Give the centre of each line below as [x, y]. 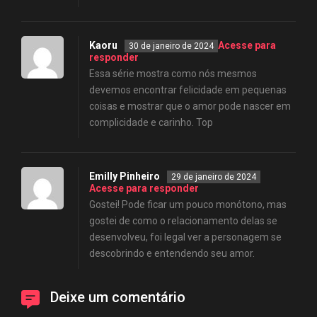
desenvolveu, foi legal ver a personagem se [185, 237]
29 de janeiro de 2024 [214, 177]
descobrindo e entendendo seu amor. [172, 253]
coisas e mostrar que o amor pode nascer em [190, 106]
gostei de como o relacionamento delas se [183, 220]
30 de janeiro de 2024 [171, 46]
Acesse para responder [144, 188]
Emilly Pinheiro [125, 176]
